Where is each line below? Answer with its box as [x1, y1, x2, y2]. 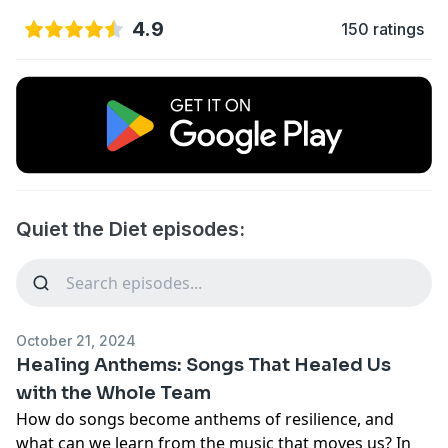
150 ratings [341, 19, 424, 39]
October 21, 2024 [16, 331, 136, 349]
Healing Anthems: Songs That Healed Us [16, 353, 391, 376]
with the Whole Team [16, 381, 211, 404]
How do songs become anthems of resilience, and [16, 407, 394, 430]
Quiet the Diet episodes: [16, 216, 245, 241]
